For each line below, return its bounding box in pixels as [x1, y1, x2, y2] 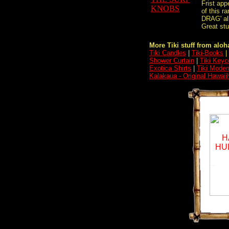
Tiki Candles [149, 49, 186, 57]
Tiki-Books [192, 49, 223, 57]
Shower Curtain [149, 57, 194, 64]
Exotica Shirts [149, 64, 191, 72]
